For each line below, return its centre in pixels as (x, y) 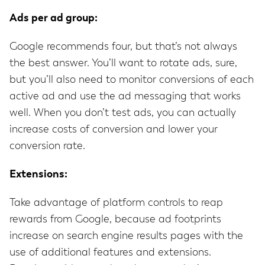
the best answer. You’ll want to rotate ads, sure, (123, 64)
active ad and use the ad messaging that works (125, 97)
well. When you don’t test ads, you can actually (123, 113)
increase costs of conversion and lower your (114, 130)
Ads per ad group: (54, 19)
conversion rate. (47, 146)
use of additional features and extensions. (110, 253)
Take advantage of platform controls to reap (116, 203)
